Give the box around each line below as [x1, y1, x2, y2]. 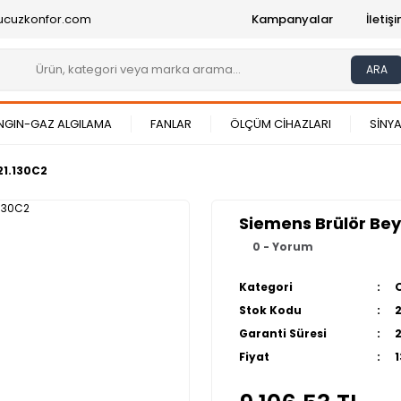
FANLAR [150, 115, 192, 132]
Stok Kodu [239, 303, 302, 318]
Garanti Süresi [239, 326, 327, 341]
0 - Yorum [252, 239, 313, 254]
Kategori [239, 279, 293, 294]
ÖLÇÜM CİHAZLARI [230, 115, 331, 132]
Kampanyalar [252, 11, 333, 28]
